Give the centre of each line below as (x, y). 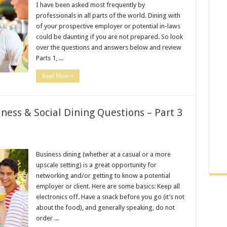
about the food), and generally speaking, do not (105, 207)
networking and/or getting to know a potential (103, 176)
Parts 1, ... (49, 58)
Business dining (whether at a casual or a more (103, 154)
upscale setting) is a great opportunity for (96, 165)
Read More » (58, 76)
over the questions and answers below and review (108, 47)
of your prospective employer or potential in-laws (108, 26)
